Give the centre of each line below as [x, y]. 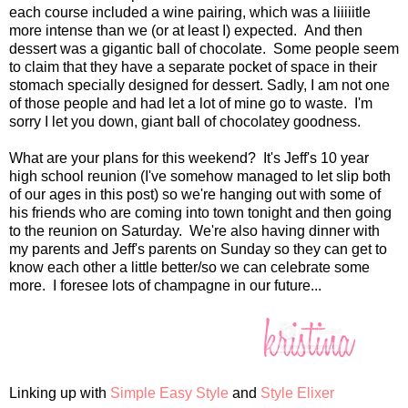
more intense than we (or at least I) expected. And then [186, 31]
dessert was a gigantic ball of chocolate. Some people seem [204, 49]
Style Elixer [297, 393]
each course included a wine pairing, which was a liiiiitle [190, 13]
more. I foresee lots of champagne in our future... [165, 286]
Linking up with [60, 393]
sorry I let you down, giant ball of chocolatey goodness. [185, 122]
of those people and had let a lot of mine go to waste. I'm [191, 104]
